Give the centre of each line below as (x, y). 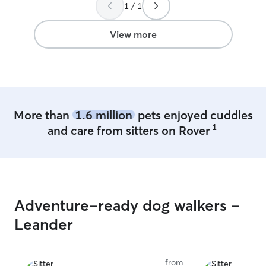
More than (43, 115)
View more (133, 34)
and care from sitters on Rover (128, 130)
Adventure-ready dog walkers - (127, 205)
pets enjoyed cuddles (194, 115)
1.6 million (103, 115)
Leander (44, 224)
